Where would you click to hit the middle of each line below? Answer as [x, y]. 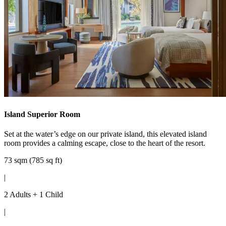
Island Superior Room [42, 114]
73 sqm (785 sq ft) [33, 160]
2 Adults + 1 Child [34, 194]
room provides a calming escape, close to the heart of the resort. [105, 143]
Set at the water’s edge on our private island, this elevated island [105, 134]
